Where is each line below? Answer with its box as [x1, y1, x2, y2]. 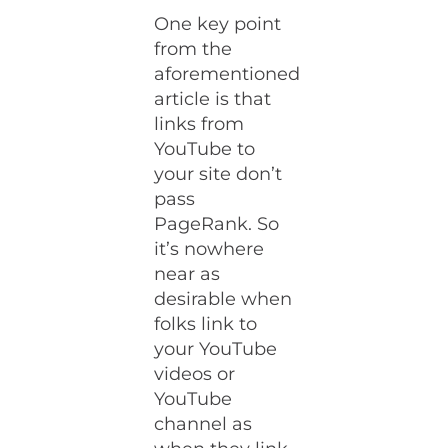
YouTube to [154, 138, 256, 160]
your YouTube [154, 338, 278, 360]
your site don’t [154, 163, 283, 185]
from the [154, 38, 233, 60]
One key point [154, 13, 282, 35]
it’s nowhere [154, 238, 265, 260]
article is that [154, 88, 272, 110]
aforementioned [154, 63, 301, 85]
